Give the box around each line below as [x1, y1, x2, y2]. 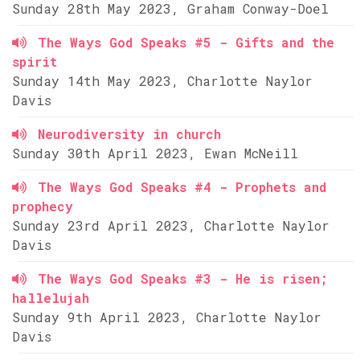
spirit [12, 53, 57, 70]
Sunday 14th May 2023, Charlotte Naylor [12, 72, 313, 89]
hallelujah [12, 289, 89, 306]
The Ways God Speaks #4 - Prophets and [38, 178, 326, 195]
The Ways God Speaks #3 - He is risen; [38, 270, 328, 287]
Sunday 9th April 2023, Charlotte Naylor [12, 309, 321, 325]
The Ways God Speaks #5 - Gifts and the [38, 34, 334, 51]
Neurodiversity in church [38, 125, 221, 142]
